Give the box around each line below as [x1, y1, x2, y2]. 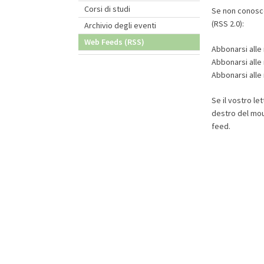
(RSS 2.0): [211, 18, 244, 29]
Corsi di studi [84, 4, 131, 14]
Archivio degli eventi [84, 20, 157, 31]
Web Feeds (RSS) [84, 37, 145, 47]
